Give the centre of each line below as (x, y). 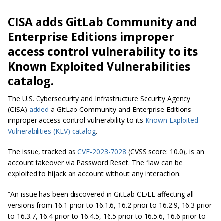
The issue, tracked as (43, 152)
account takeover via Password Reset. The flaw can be (95, 163)
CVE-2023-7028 (102, 152)
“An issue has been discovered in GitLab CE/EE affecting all (101, 194)
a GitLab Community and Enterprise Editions (120, 110)
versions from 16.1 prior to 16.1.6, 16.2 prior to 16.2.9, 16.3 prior (110, 205)
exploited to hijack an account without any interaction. (94, 174)
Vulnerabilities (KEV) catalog (52, 131)
